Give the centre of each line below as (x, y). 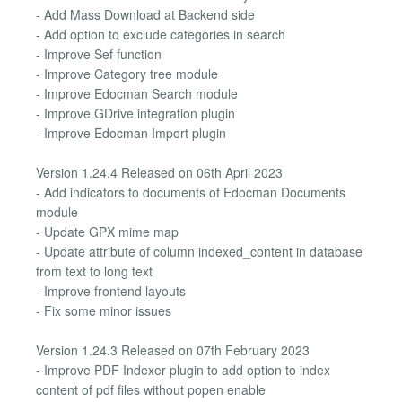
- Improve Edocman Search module (137, 93)
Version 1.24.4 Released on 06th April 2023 (159, 172)
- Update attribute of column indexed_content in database (199, 251)
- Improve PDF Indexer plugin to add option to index (183, 370)
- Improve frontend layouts (111, 290)
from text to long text (94, 271)
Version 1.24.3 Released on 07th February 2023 (173, 350)
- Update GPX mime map (107, 231)
